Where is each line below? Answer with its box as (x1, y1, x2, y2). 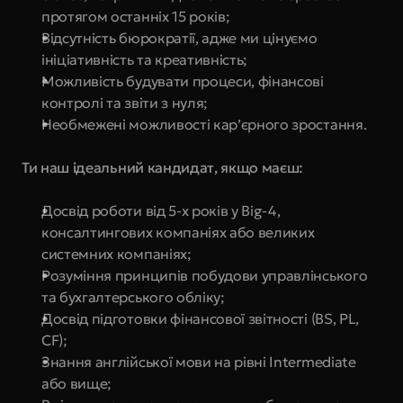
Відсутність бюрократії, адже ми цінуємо (41, 29, 318, 47)
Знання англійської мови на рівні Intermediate (41, 353, 356, 371)
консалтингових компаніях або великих (41, 223, 315, 241)
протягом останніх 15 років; (41, 7, 230, 25)
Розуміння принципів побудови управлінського (41, 266, 368, 284)
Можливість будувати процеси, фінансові (41, 72, 324, 90)
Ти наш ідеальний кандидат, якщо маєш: (22, 158, 304, 176)
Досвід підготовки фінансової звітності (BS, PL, (41, 309, 359, 327)
